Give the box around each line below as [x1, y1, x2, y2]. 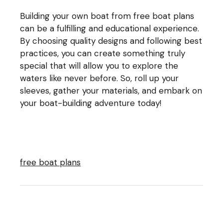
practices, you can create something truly [20, 47, 186, 59]
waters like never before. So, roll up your [20, 72, 179, 84]
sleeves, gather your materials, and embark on [20, 85, 203, 96]
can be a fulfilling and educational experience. [20, 22, 200, 34]
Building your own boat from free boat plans [20, 10, 195, 21]
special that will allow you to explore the [20, 60, 179, 71]
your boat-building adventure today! [20, 97, 162, 109]
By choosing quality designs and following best [20, 35, 203, 46]
